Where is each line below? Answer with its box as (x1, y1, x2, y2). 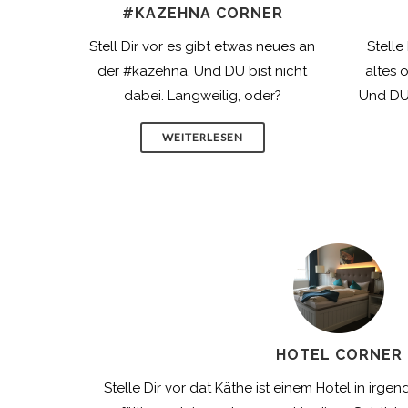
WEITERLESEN (161, 130, 243, 144)
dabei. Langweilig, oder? (123, 87, 281, 104)
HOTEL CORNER (275, 346, 403, 363)
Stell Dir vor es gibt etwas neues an (89, 38, 315, 55)
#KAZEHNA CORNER (121, 5, 283, 22)
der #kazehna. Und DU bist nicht (97, 63, 307, 79)
